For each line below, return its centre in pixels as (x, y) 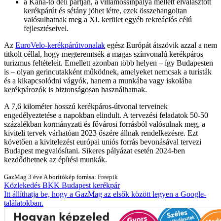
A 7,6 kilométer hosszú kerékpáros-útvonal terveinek (86, 106)
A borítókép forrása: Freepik (81, 177)
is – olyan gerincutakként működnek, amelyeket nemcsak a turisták (108, 72)
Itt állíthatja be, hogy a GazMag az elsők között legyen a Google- (105, 194)
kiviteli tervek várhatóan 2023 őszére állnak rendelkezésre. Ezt (101, 133)
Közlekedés (22, 185)
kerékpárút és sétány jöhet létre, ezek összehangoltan (105, 10)
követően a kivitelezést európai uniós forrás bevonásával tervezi (103, 142)
